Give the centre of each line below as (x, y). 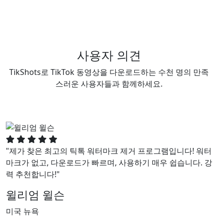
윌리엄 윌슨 (35, 194)
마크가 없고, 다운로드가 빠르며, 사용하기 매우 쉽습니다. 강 (109, 162)
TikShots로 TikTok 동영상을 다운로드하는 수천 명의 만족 (109, 72)
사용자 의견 (109, 55)
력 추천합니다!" (33, 174)
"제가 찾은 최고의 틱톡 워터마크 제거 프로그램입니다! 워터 (109, 151)
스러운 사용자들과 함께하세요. (109, 84)
